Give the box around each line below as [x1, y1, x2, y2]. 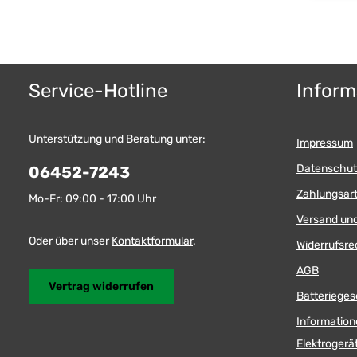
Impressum [296, 136, 353, 151]
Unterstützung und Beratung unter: [29, 132, 206, 147]
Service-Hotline [29, 80, 167, 103]
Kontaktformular [112, 234, 193, 249]
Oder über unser [29, 234, 112, 249]
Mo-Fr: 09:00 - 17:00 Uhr [29, 192, 156, 206]
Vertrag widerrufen [49, 280, 154, 294]
